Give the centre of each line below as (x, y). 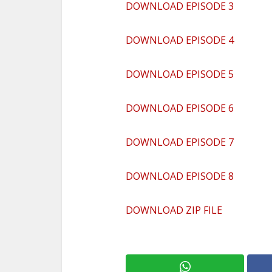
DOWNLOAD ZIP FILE (174, 210)
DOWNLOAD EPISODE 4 (180, 40)
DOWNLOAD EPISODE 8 (180, 176)
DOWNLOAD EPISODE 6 (180, 108)
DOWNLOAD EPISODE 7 (180, 142)
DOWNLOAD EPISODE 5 (180, 74)
